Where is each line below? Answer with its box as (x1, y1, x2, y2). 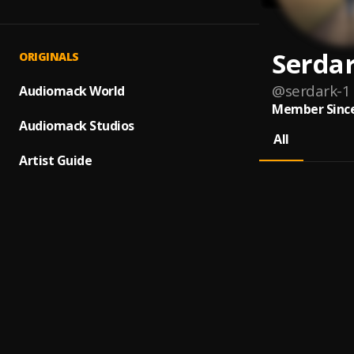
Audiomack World (19, 82, 125, 100)
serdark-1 (284, 81, 350, 101)
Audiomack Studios (19, 117, 134, 134)
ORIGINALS (19, 49, 79, 64)
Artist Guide (19, 152, 92, 169)
